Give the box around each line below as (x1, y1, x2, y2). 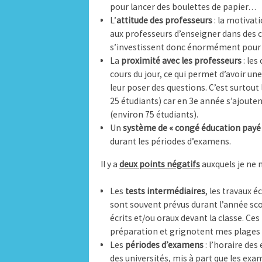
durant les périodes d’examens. (109, 136, 231, 147)
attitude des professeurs (116, 15, 212, 26)
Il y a (101, 158, 119, 170)
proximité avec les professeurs (120, 55, 242, 67)
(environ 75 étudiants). (109, 109, 198, 120)
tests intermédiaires (125, 185, 205, 197)
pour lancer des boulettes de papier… (109, 1, 256, 13)
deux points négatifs (119, 158, 200, 170)
